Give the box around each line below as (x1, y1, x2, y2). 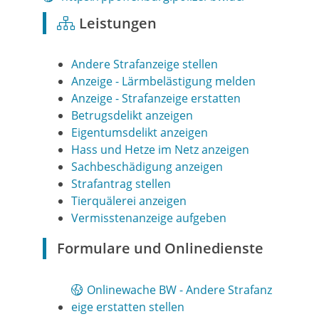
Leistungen (79, 14, 157, 33)
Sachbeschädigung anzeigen (71, 159, 223, 175)
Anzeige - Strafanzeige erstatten (71, 90, 241, 107)
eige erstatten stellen (71, 299, 184, 315)
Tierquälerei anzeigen (71, 193, 187, 209)
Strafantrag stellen (71, 176, 171, 192)
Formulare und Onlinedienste (57, 239, 263, 258)
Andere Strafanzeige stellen (71, 56, 218, 73)
